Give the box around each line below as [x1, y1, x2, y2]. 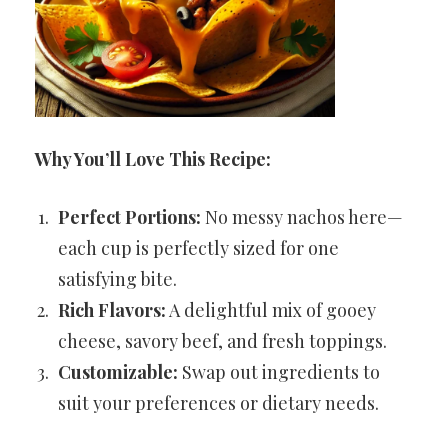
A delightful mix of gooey [166, 298, 376, 322]
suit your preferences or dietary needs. [58, 391, 379, 415]
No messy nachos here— [201, 205, 403, 229]
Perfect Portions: [58, 205, 201, 229]
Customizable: [58, 360, 178, 384]
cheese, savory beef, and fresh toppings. [58, 329, 387, 353]
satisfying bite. [58, 267, 177, 291]
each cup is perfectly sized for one [58, 236, 339, 260]
